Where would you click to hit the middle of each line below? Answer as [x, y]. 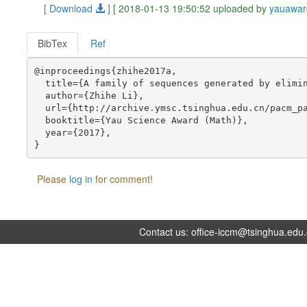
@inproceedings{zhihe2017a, [105, 71]
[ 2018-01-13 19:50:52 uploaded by [192, 8]
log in [81, 179]
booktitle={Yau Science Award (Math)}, [141, 120]
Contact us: [165, 232]
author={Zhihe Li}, [89, 95]
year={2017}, [72, 132]
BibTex [53, 43]
